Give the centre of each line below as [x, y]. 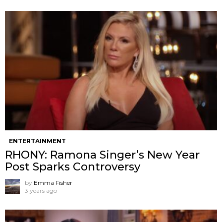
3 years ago [41, 190]
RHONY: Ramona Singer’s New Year [102, 155]
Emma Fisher [53, 182]
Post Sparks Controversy [73, 166]
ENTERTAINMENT [37, 141]
